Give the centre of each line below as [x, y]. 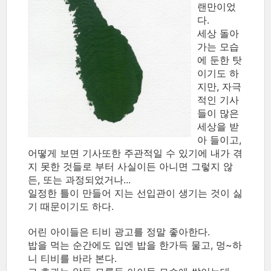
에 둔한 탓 [220, 60]
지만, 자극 [219, 87]
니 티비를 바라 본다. [72, 258]
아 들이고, [219, 140]
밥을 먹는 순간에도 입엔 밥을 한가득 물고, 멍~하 [135, 245]
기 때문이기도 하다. [71, 206]
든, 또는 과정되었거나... [79, 180]
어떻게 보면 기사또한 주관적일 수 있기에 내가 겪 [135, 153]
